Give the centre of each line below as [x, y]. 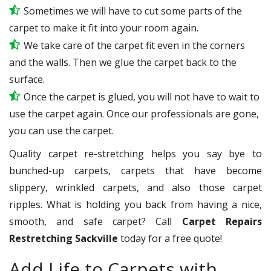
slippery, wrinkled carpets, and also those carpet [135, 187]
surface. [27, 79]
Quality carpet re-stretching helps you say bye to [135, 153]
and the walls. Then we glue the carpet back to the [123, 62]
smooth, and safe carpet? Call [96, 221]
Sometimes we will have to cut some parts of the [133, 11]
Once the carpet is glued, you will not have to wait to [142, 96]
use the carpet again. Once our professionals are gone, [134, 113]
